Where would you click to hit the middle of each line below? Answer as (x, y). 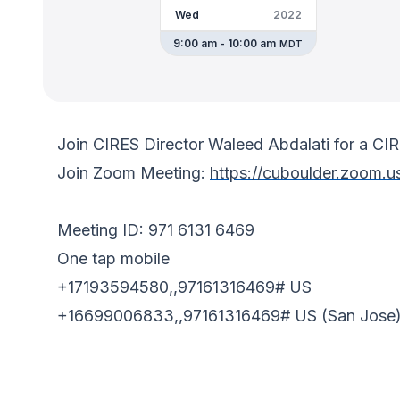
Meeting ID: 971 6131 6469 (156, 230)
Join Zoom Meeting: (133, 173)
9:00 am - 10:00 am (225, 43)
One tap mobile (113, 258)
